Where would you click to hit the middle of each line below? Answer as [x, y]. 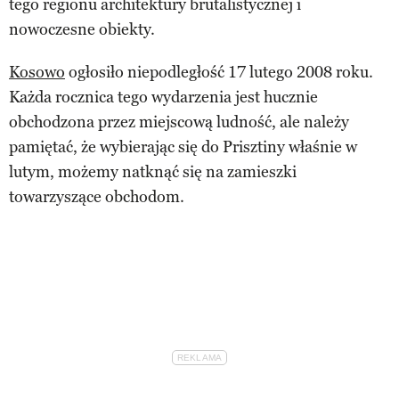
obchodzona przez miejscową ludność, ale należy [179, 122]
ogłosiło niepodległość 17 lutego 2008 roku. [219, 72]
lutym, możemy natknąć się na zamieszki [153, 171]
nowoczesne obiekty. [82, 29]
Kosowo [37, 72]
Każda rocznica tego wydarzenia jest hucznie [163, 97]
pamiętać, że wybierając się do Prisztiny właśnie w [183, 147]
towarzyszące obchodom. [97, 196]
